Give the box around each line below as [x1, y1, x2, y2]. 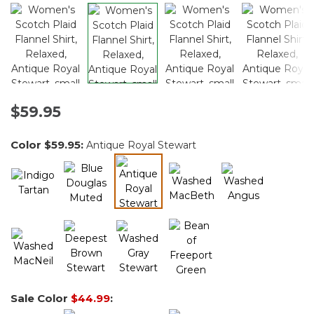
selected [137, 211, 180, 224]
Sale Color [11, 292, 71, 306]
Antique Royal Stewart [86, 138, 196, 151]
